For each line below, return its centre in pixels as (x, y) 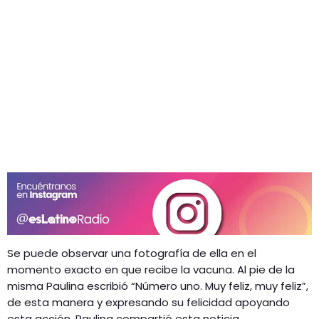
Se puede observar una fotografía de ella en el (132, 253)
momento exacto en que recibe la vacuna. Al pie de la (151, 270)
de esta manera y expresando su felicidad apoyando (148, 303)
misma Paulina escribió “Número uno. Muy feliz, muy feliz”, (158, 286)
